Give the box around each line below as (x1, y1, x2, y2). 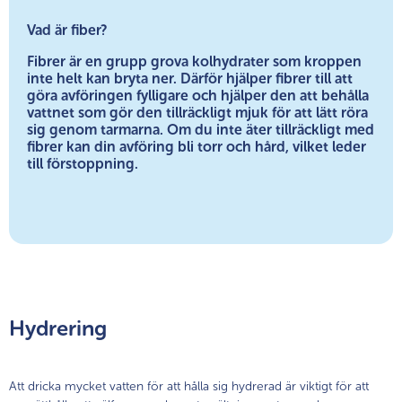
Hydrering (9, 314, 107, 341)
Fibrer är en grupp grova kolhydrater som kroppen (27, 52, 362, 70)
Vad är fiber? (27, 21, 108, 39)
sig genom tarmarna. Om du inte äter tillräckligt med (27, 120, 374, 138)
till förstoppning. (27, 154, 138, 172)
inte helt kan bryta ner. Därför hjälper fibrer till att (27, 69, 353, 87)
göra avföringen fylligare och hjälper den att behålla (27, 86, 369, 104)
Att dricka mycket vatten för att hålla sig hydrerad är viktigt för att (9, 378, 369, 394)
